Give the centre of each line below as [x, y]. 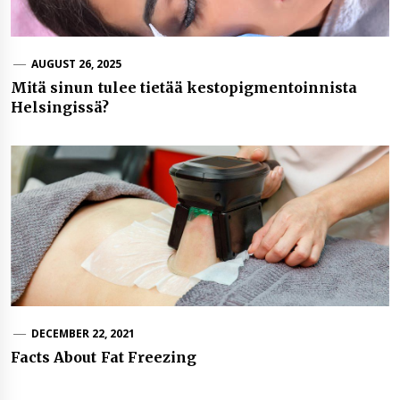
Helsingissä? [60, 107]
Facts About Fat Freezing [104, 357]
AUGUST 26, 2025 [76, 63]
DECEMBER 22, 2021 [83, 333]
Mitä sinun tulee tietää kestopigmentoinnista [184, 87]
